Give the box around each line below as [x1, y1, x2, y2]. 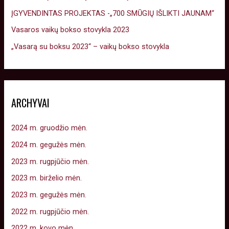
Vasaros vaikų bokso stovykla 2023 [11, 25, 130, 35]
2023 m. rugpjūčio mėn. [11, 156, 89, 166]
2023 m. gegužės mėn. [11, 190, 87, 199]
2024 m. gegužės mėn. [11, 140, 87, 149]
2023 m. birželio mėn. [11, 173, 82, 183]
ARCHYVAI [11, 95, 50, 111]
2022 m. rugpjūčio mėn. [11, 207, 89, 216]
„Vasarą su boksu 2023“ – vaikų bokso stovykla [11, 42, 170, 52]
